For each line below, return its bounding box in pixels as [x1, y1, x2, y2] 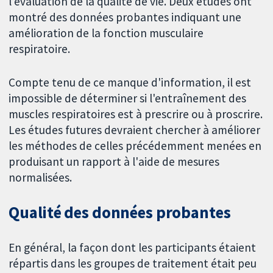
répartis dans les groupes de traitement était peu [9, 256, 257, 271]
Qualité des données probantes [9, 202, 231, 223]
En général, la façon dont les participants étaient [9, 240, 257, 255]
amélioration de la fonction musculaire [9, 25, 204, 40]
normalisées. [9, 169, 73, 185]
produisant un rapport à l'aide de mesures [9, 154, 220, 169]
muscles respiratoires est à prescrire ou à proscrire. [9, 106, 263, 121]
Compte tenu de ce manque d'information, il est [9, 74, 252, 90]
